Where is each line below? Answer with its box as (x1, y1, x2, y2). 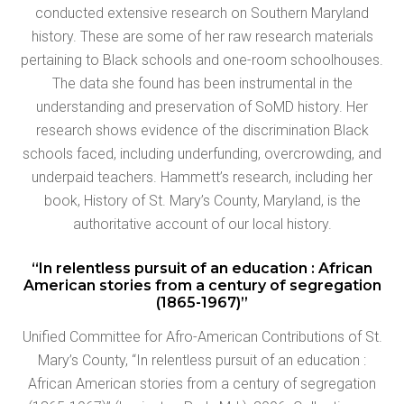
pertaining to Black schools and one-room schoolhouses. (21, 50, 383, 69)
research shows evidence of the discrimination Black (35, 121, 369, 139)
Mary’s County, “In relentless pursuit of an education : (38, 351, 366, 369)
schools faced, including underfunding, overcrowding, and (23, 144, 381, 162)
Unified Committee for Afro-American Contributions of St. (22, 327, 382, 345)
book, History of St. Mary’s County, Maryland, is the (43, 191, 361, 209)
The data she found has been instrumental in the (51, 74, 353, 92)
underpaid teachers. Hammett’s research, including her (32, 168, 372, 186)
